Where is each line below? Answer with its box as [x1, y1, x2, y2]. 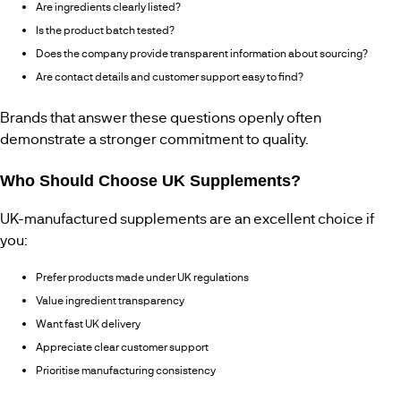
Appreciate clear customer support [36, 340, 209, 354]
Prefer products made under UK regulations [36, 270, 249, 284]
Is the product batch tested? [36, 23, 175, 37]
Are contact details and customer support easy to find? [36, 70, 303, 83]
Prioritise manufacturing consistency [36, 363, 216, 377]
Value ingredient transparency [36, 294, 184, 307]
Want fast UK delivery [36, 317, 141, 330]
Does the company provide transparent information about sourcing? [36, 47, 368, 60]
